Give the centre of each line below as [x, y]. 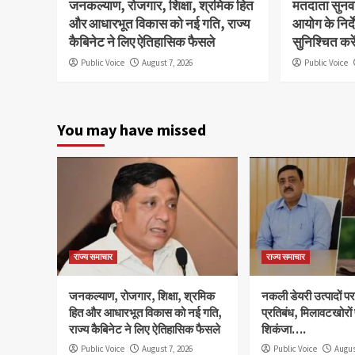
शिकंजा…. [284, 329]
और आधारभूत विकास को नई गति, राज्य [159, 23]
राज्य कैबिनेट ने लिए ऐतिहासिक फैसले [145, 329]
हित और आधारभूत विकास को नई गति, [145, 312]
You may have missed [132, 129]
